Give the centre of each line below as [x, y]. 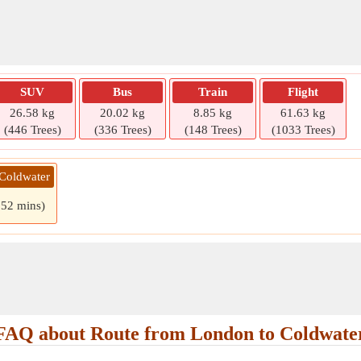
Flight [303, 92]
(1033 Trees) [303, 130]
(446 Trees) [32, 130]
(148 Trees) [213, 130]
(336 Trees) [122, 130]
